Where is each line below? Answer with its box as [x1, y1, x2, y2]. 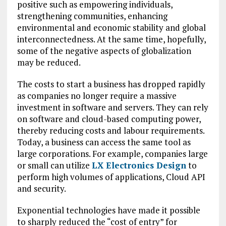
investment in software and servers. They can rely [17, 101, 208, 113]
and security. [17, 183, 66, 194]
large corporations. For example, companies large [17, 148, 208, 159]
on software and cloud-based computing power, [17, 113, 201, 125]
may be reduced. [17, 56, 81, 68]
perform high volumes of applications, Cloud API [17, 171, 205, 183]
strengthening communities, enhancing [17, 10, 167, 22]
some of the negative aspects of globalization [17, 45, 191, 56]
